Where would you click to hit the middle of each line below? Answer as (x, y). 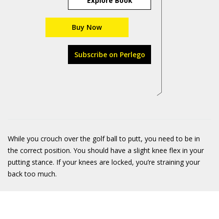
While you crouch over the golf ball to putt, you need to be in (104, 139)
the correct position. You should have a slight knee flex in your (106, 150)
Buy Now (87, 27)
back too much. (32, 174)
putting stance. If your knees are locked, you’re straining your (104, 162)
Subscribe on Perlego (109, 55)
